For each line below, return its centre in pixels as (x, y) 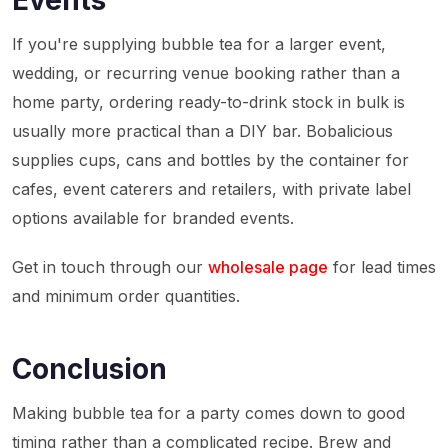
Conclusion (89, 369)
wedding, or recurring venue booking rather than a (206, 73)
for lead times (382, 267)
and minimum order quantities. (126, 296)
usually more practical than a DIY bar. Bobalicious (202, 131)
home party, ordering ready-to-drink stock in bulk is (208, 102)
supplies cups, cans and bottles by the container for (210, 160)
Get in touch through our (110, 267)
